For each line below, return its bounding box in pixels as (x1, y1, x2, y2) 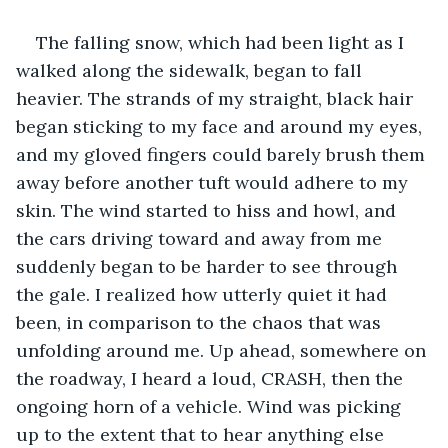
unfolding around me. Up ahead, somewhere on (16, 338, 431, 362)
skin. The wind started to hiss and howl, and (16, 198, 401, 222)
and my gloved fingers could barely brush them (16, 142, 430, 166)
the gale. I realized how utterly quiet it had (16, 282, 392, 306)
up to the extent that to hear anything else (16, 422, 389, 446)
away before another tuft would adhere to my (16, 170, 413, 194)
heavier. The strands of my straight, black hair (16, 86, 418, 110)
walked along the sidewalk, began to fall (16, 58, 367, 82)
